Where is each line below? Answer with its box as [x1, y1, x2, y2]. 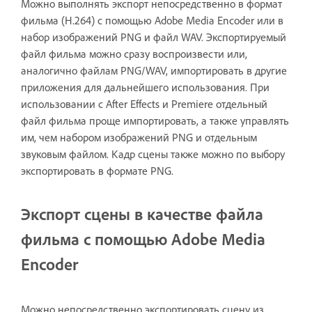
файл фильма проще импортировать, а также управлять [21, 113, 289, 127]
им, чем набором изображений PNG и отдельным [21, 130, 257, 144]
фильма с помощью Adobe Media [21, 228, 265, 249]
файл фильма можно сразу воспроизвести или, [21, 46, 247, 61]
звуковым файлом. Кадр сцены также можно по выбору [21, 146, 285, 161]
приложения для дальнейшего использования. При [21, 79, 270, 94]
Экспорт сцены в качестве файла [21, 203, 263, 224]
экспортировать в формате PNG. [21, 163, 173, 178]
